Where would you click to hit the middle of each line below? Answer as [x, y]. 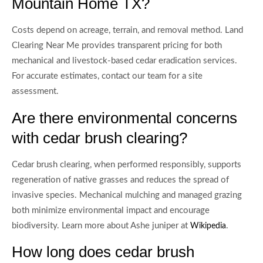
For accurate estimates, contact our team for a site [107, 76]
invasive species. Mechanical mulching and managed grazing [127, 195]
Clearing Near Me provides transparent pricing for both [117, 46]
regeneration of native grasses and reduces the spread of [120, 180]
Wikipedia [208, 226]
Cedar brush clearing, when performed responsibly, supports [127, 164]
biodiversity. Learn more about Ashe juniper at [101, 225]
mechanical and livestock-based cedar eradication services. [124, 61]
